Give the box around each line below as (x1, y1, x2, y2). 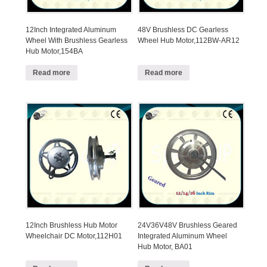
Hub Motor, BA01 (138, 243, 193, 252)
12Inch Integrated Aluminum (25, 25, 116, 34)
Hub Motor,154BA (25, 46, 83, 55)
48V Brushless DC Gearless (138, 25, 229, 34)
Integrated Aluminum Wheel (138, 232, 228, 241)
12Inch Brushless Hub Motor (25, 221, 117, 230)
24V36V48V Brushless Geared (138, 221, 238, 230)
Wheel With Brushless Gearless (25, 36, 128, 45)
